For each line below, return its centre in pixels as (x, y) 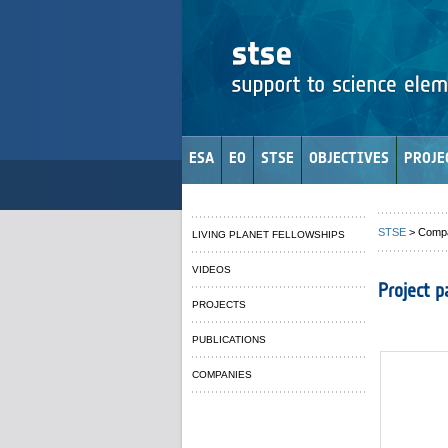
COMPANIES (222, 374)
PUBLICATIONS (229, 339)
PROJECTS (219, 304)
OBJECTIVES (349, 157)
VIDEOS (211, 269)
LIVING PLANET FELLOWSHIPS (268, 234)
